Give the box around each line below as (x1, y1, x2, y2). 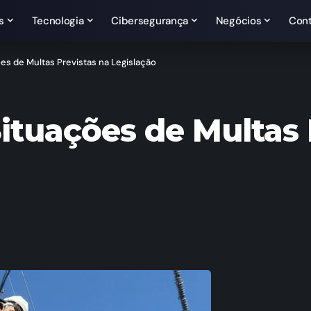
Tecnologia (31, 14, 84, 28)
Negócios (215, 14, 262, 28)
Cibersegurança (111, 14, 189, 28)
